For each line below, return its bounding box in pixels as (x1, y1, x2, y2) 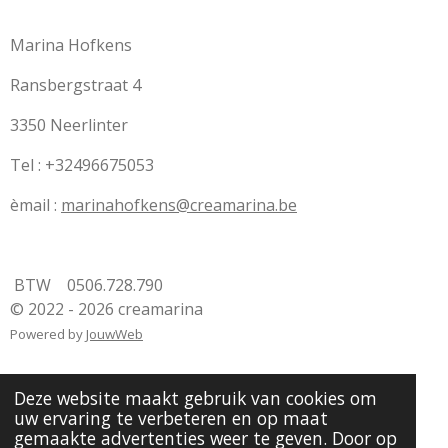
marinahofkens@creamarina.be (61, 194, 297, 217)
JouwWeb (86, 325, 143, 344)
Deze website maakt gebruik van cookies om (13, 385, 377, 410)
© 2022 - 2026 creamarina (10, 298, 203, 321)
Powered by (10, 325, 86, 344)
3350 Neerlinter (10, 114, 128, 137)
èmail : (10, 194, 61, 217)
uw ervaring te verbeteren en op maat (13, 405, 328, 430)
